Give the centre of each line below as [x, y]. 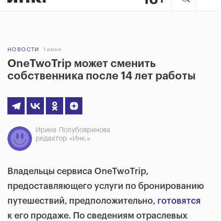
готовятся [179, 201]
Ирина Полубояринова [73, 130]
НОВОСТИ [23, 50]
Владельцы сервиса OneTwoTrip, [78, 171]
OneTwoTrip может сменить [82, 64]
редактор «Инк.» [63, 139]
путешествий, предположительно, [82, 201]
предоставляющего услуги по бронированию [106, 186]
